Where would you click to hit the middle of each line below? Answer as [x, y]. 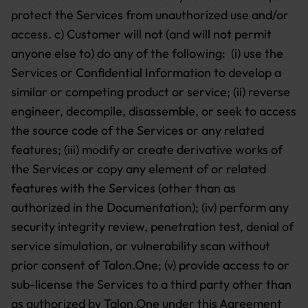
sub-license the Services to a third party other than [151, 284]
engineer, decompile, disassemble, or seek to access [154, 111]
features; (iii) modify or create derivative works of [147, 150]
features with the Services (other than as [123, 188]
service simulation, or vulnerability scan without [141, 246]
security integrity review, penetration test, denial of [152, 227]
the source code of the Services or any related [137, 130]
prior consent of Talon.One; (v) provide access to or [150, 265]
